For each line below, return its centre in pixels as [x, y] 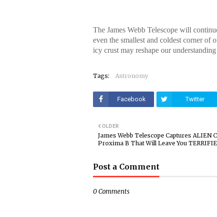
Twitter [195, 99]
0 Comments [111, 192]
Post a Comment [126, 167]
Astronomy [132, 76]
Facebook [131, 99]
